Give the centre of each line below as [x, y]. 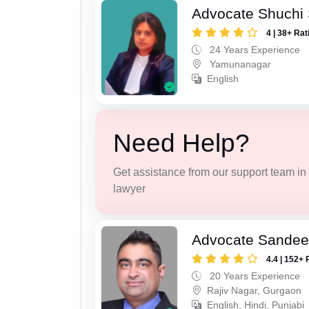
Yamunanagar [239, 64]
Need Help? [181, 143]
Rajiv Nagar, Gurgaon [255, 291]
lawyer [129, 188]
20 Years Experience [254, 276]
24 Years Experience [254, 50]
